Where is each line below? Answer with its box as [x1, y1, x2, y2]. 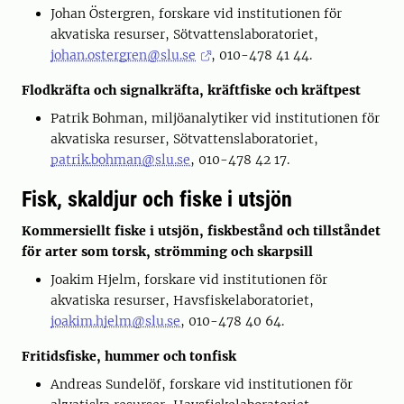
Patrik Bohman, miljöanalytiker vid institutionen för [50, 110, 380, 126]
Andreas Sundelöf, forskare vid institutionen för [50, 376, 353, 392]
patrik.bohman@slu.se [50, 151, 190, 168]
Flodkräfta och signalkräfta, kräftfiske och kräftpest [22, 82, 361, 98]
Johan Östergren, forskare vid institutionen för [50, 5, 342, 22]
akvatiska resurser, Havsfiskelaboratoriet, [50, 292, 314, 308]
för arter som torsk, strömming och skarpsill [22, 243, 313, 260]
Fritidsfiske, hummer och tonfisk [22, 348, 236, 364]
